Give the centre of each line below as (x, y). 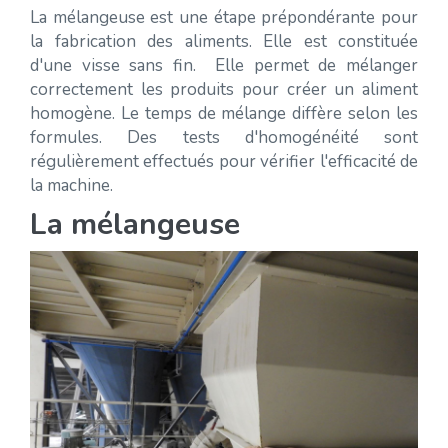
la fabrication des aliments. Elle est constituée (224, 41)
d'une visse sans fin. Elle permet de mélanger (224, 65)
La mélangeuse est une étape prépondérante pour (224, 17)
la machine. (73, 185)
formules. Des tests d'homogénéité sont (224, 137)
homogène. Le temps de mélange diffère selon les (224, 113)
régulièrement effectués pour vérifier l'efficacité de (224, 161)
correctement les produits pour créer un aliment (224, 89)
